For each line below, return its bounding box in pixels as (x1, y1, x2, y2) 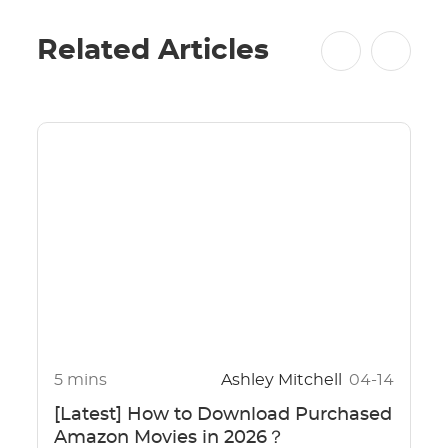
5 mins (53, 372, 107, 389)
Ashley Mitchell (221, 372, 347, 389)
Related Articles (36, 37, 269, 66)
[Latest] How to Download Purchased (53, 406, 392, 425)
